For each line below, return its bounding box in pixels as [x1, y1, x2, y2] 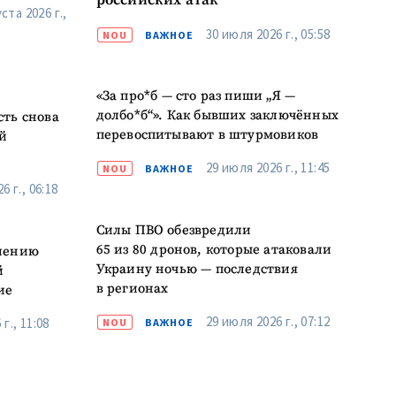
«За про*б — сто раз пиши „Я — [95, 88, 296, 105]
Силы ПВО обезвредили [95, 221, 252, 239]
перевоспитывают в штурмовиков [95, 126, 319, 144]
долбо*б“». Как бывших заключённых [95, 107, 339, 125]
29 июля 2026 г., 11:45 [205, 159, 331, 177]
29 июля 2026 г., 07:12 [205, 312, 331, 330]
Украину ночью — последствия [95, 260, 298, 278]
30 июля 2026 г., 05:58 [205, 25, 331, 42]
